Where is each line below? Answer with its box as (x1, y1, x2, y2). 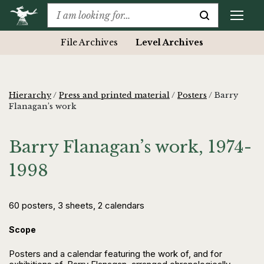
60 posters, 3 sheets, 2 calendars (9, 200, 144, 212)
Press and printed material (59, 90, 170, 101)
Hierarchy (9, 90, 51, 101)
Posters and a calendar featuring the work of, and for (9, 248, 222, 260)
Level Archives (136, 37, 203, 48)
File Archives (61, 37, 118, 48)
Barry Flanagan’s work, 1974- (9, 137, 252, 158)
